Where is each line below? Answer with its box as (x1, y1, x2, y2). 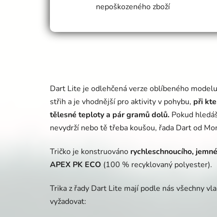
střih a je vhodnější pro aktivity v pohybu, (50, 96, 191, 108)
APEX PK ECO (50, 159, 101, 170)
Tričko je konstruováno (50, 146, 128, 157)
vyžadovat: (50, 196, 86, 207)
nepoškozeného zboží (96, 1, 170, 13)
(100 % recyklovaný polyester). (103, 159, 212, 170)
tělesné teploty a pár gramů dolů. (50, 109, 170, 121)
